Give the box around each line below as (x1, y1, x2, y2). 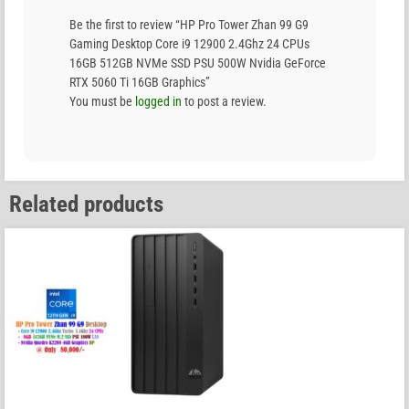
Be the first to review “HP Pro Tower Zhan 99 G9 (69, 17, 309, 33)
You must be (69, 94, 135, 110)
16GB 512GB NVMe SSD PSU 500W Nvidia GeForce (69, 56, 326, 71)
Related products (9, 191, 163, 218)
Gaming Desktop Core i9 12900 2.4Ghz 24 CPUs (69, 37, 309, 52)
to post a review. (182, 94, 267, 110)
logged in (135, 94, 182, 110)
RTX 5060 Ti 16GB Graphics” (69, 75, 210, 90)
